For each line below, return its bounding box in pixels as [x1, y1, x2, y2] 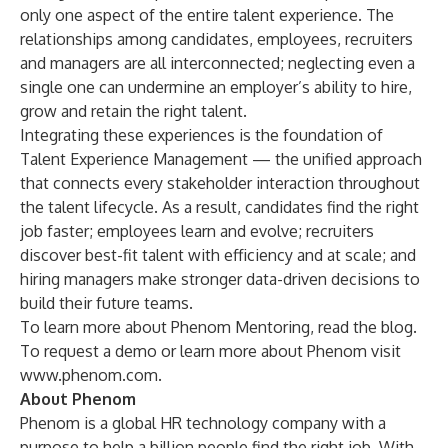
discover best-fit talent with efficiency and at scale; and [20, 245, 416, 265]
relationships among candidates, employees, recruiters [20, 29, 413, 49]
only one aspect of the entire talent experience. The [20, 5, 394, 25]
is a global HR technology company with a [80, 413, 386, 433]
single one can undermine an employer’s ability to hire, [20, 77, 412, 97]
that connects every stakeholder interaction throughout [20, 173, 420, 193]
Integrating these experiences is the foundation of [20, 125, 383, 145]
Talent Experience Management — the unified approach [20, 149, 422, 169]
